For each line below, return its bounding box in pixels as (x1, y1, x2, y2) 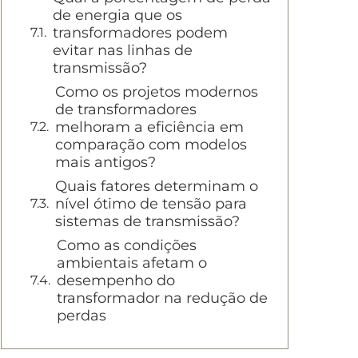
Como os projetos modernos (55, 83, 258, 101)
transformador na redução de (57, 289, 268, 307)
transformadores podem (53, 24, 228, 42)
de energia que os (53, 6, 182, 24)
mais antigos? (55, 153, 156, 171)
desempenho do (57, 272, 175, 289)
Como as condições (57, 237, 197, 254)
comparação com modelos (55, 136, 247, 153)
